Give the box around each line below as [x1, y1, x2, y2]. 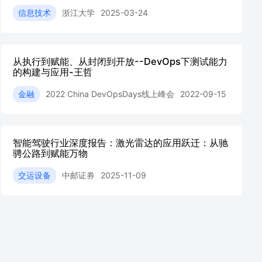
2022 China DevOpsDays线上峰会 [46, 89, 174, 99]
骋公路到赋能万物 [13, 147, 88, 159]
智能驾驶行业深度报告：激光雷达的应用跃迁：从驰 [13, 137, 228, 149]
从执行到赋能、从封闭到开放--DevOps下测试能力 [13, 56, 227, 67]
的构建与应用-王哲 [13, 66, 92, 78]
